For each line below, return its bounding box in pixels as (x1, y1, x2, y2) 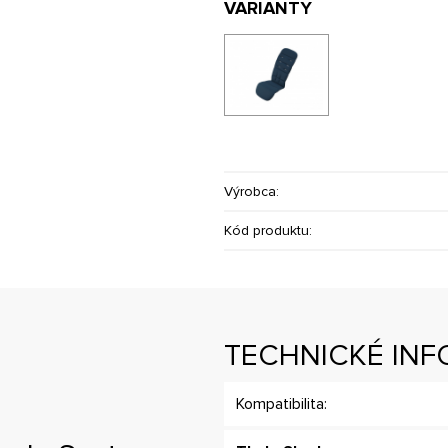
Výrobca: (224, 182, 279, 200)
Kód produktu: (224, 221, 312, 239)
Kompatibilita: (236, 394, 327, 415)
